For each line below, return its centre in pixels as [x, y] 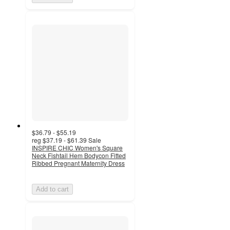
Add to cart [52, 189]
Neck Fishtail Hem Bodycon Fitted [79, 156]
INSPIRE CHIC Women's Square [77, 148]
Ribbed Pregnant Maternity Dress [78, 163]
